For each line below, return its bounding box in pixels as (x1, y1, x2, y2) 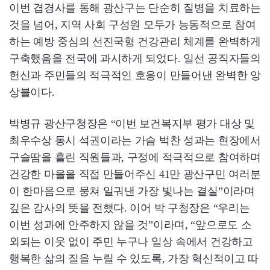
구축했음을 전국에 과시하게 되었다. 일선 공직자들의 (9, 52, 261, 65)
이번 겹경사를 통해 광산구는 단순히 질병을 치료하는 (9, 2, 261, 14)
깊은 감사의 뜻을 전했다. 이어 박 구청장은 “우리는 (9, 202, 250, 215)
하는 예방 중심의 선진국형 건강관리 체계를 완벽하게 (9, 36, 261, 48)
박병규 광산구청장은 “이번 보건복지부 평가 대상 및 (9, 118, 255, 130)
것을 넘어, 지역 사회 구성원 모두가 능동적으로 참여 (9, 19, 256, 31)
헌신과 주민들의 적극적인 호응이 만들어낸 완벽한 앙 (9, 69, 261, 82)
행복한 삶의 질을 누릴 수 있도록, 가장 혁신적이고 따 (9, 253, 259, 265)
